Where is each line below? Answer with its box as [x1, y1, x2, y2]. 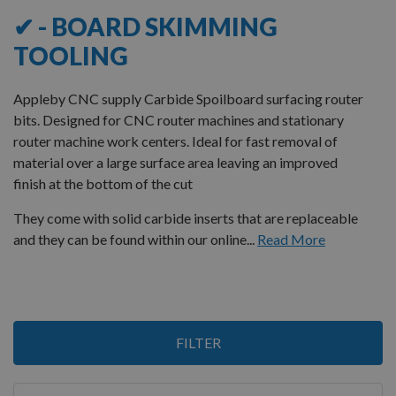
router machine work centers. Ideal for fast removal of [13, 132, 338, 149]
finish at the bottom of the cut [13, 174, 193, 192]
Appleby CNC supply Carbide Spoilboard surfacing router [13, 89, 363, 107]
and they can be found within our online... [13, 230, 255, 247]
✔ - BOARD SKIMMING [13, 11, 278, 42]
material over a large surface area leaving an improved [13, 153, 338, 171]
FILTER [175, 334, 221, 352]
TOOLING [13, 40, 128, 71]
